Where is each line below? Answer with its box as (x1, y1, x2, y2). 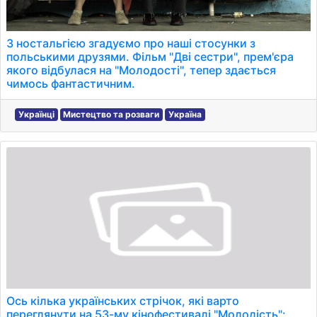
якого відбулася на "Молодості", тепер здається (6, 63, 276, 77)
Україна (168, 109, 202, 120)
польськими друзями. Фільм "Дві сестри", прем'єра (6, 50, 294, 64)
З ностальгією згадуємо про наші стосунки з (6, 36, 255, 50)
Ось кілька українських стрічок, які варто (6, 294, 239, 308)
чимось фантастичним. (6, 76, 135, 91)
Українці (18, 109, 54, 120)
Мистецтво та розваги (63, 109, 160, 120)
